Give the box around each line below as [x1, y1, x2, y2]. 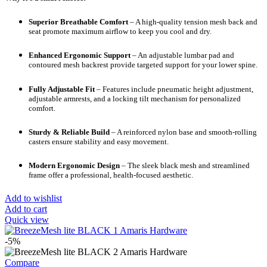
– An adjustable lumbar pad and [131, 51, 234, 60]
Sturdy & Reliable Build [29, 127, 110, 136]
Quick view [5, 215, 49, 225]
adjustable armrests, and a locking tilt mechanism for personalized [29, 94, 241, 103]
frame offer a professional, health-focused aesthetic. [29, 170, 193, 179]
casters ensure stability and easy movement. [29, 136, 169, 146]
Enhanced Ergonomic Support [29, 51, 131, 60]
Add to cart [5, 204, 47, 215]
